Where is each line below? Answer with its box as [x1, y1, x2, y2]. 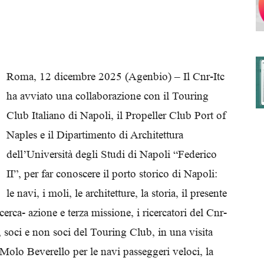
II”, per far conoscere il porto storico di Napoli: [6, 167, 217, 180]
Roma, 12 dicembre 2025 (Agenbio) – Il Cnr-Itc [6, 70, 225, 82]
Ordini [131, 121, 154, 131]
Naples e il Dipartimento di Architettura [6, 128, 183, 141]
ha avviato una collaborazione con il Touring [6, 90, 209, 102]
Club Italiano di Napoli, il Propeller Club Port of [6, 109, 226, 121]
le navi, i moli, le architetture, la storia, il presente [6, 187, 227, 199]
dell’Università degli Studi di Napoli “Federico [6, 148, 217, 160]
